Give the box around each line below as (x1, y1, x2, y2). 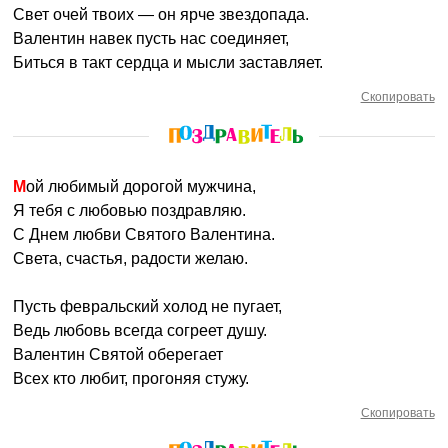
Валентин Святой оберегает (13, 346, 224, 363)
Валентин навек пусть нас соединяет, (13, 30, 290, 47)
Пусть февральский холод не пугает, (13, 298, 283, 315)
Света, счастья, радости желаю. (13, 250, 249, 267)
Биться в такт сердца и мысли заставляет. (13, 54, 324, 71)
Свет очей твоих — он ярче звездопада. (13, 6, 310, 23)
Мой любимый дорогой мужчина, (26, 178, 257, 195)
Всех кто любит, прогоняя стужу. (13, 370, 250, 387)
